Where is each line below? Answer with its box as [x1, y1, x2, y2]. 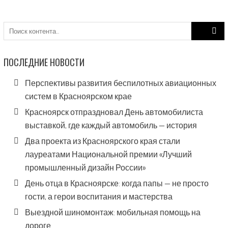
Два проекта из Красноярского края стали [24, 136, 180, 146]
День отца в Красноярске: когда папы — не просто [24, 178, 209, 188]
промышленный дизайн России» [24, 162, 146, 173]
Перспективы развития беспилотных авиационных [24, 78, 216, 88]
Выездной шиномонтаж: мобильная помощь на [24, 207, 201, 217]
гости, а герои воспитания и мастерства [24, 191, 173, 202]
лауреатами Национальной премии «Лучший [24, 149, 192, 159]
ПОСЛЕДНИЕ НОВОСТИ [3, 55, 84, 69]
